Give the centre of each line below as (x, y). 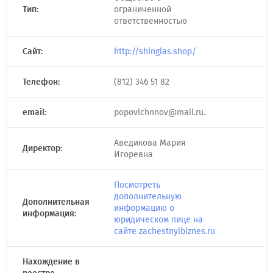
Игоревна (133, 154)
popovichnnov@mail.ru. (160, 112)
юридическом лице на (158, 220)
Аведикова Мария (150, 143)
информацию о (144, 208)
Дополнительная (56, 202)
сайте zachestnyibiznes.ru (165, 231)
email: (34, 112)
